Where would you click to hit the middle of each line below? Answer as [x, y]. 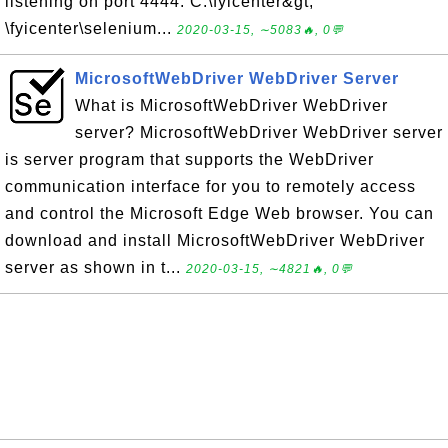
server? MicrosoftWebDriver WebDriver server [259, 132]
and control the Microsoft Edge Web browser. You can [219, 213]
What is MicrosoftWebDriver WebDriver [231, 105]
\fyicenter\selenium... [91, 28]
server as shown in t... [95, 267]
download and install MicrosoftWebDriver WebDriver [215, 240]
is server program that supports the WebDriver [189, 159]
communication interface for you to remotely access [210, 186]
